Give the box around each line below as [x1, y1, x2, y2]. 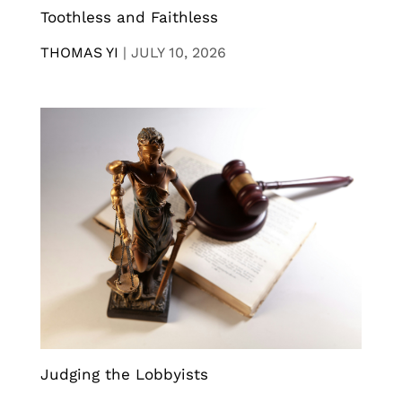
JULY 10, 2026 [131, 44, 226, 62]
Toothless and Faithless [40, 8, 218, 27]
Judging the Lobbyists [40, 364, 208, 383]
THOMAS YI [40, 44, 118, 62]
